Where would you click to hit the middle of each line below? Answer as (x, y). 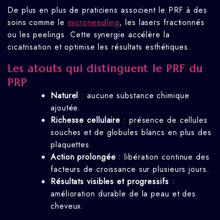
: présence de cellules (164, 120)
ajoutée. (66, 108)
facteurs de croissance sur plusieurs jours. (130, 169)
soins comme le (38, 22)
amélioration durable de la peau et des (124, 193)
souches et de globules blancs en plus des (131, 132)
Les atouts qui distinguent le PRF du (105, 68)
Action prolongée (83, 157)
